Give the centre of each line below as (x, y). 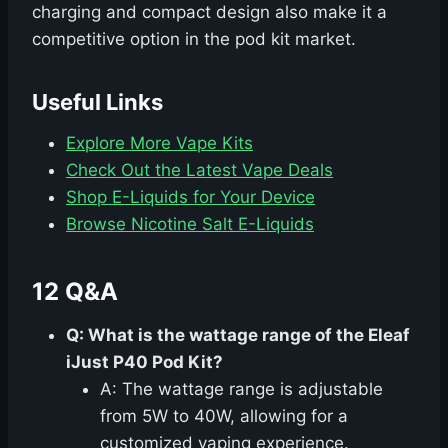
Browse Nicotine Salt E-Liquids (190, 224)
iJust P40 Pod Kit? (144, 362)
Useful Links (97, 102)
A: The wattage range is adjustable (241, 389)
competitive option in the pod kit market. (194, 39)
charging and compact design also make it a (209, 12)
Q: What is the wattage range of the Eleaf (238, 335)
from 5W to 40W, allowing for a (224, 416)
